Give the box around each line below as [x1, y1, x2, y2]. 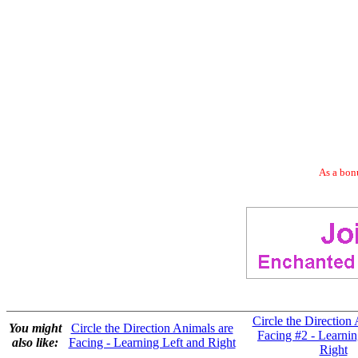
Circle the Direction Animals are [70, 321, 233, 335]
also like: [12, 336, 58, 349]
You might [9, 321, 62, 335]
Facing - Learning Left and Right [68, 336, 236, 349]
